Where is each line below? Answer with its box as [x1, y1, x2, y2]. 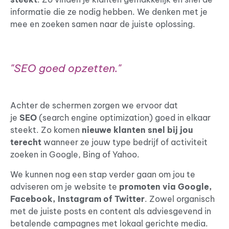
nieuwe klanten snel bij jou [82, 125, 193, 135]
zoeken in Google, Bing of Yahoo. [10, 149, 142, 160]
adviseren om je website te [10, 181, 119, 192]
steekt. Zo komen [10, 125, 82, 135]
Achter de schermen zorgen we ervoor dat [10, 100, 178, 111]
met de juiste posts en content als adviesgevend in [10, 205, 211, 216]
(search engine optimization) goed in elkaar [39, 112, 211, 123]
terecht [10, 137, 41, 148]
